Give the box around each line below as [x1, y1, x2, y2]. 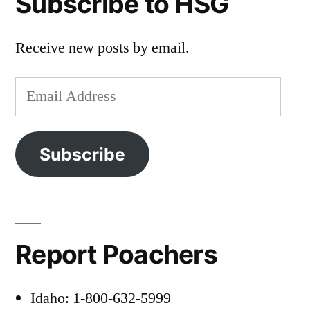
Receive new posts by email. [15, 38, 190, 58]
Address [15, 107, 65, 127]
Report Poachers [15, 239, 217, 271]
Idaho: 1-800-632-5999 [30, 289, 171, 309]
